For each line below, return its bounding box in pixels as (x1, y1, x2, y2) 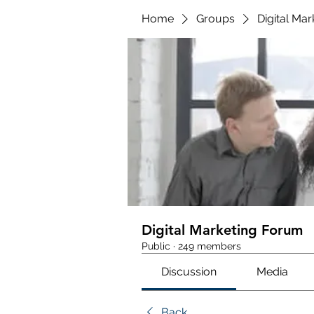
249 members (178, 240, 241, 252)
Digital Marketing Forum (142, 221, 303, 238)
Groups (196, 12, 235, 25)
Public (142, 240, 170, 252)
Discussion (161, 265, 217, 278)
